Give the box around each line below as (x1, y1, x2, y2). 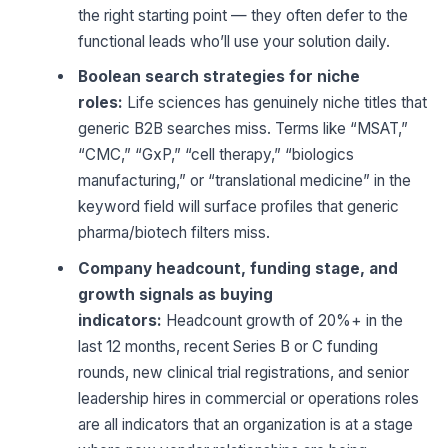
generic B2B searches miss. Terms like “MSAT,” (78, 119, 409, 139)
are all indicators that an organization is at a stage (78, 414, 414, 434)
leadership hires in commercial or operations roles (78, 388, 420, 408)
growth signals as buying (78, 284, 274, 304)
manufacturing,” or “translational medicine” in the (78, 171, 412, 191)
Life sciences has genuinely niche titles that (123, 93, 428, 113)
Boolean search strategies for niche (78, 67, 361, 87)
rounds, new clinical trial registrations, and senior (78, 362, 410, 382)
